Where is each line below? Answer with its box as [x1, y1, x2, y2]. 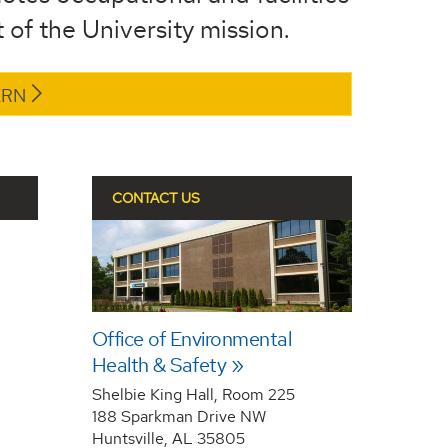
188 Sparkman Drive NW [91, 406, 266, 428]
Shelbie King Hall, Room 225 [91, 384, 295, 406]
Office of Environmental [91, 326, 292, 353]
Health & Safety [91, 352, 227, 379]
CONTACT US [111, 188, 200, 207]
